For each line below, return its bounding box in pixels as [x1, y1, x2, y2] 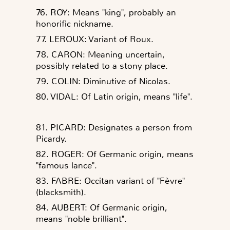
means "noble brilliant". [36, 213, 127, 224]
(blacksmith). [36, 186, 86, 198]
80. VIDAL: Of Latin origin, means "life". [36, 90, 193, 102]
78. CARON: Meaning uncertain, [36, 48, 165, 60]
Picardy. [36, 132, 67, 144]
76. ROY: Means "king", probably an [36, 6, 176, 18]
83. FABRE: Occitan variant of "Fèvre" [36, 175, 185, 186]
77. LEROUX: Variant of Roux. [36, 33, 154, 45]
